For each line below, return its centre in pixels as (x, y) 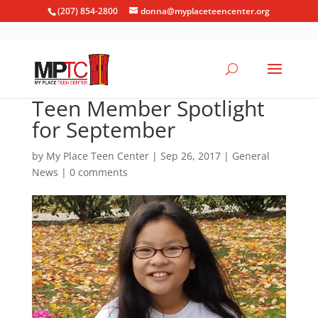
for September (103, 130)
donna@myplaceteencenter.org (205, 11)
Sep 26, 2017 (190, 156)
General (251, 156)
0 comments (98, 172)
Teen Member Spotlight (148, 108)
